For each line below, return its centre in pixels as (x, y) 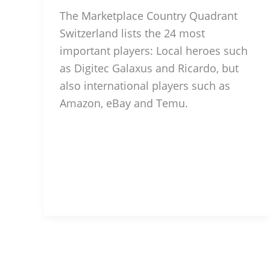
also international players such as (145, 86)
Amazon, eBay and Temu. (124, 103)
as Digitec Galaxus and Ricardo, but (149, 68)
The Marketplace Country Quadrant (149, 16)
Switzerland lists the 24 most (132, 33)
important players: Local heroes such (154, 51)
